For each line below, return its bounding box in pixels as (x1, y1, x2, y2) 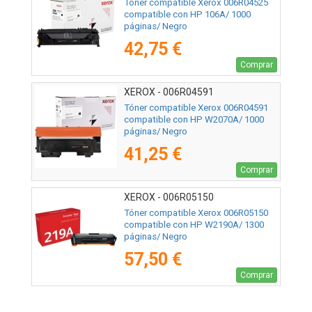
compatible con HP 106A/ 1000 (124, 8, 251, 19)
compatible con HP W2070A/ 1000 (124, 114, 264, 125)
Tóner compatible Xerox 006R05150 (124, 207, 268, 218)
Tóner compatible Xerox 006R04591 (124, 102, 268, 113)
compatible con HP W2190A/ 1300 (124, 219, 264, 230)
